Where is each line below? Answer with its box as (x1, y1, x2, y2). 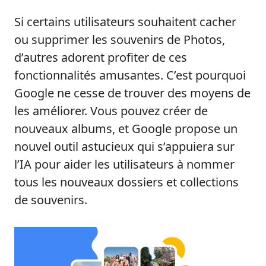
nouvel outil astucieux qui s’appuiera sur (14, 138, 235, 155)
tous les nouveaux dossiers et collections (14, 174, 239, 191)
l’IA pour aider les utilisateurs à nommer (14, 156, 235, 173)
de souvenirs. (14, 192, 87, 208)
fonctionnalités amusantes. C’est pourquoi (14, 67, 246, 84)
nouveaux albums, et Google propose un (14, 121, 237, 137)
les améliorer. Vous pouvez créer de (14, 103, 208, 119)
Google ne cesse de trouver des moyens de (14, 85, 251, 102)
